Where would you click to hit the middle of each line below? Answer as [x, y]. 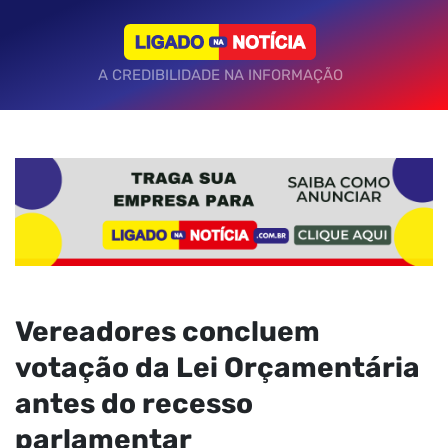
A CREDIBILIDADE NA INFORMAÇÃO [220, 75]
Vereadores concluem [167, 331]
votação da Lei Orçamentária [217, 367]
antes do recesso [134, 403]
